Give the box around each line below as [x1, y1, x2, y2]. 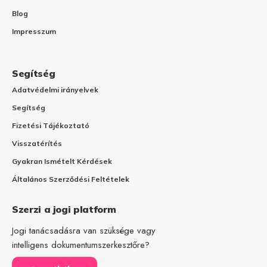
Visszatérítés [12, 138, 62, 148]
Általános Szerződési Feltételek [12, 174, 129, 184]
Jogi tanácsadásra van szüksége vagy [12, 223, 156, 237]
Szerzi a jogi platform [12, 203, 116, 215]
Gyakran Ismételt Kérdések [12, 156, 112, 166]
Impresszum [12, 26, 56, 36]
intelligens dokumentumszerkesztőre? [12, 238, 150, 252]
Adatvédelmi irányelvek [12, 85, 98, 94]
